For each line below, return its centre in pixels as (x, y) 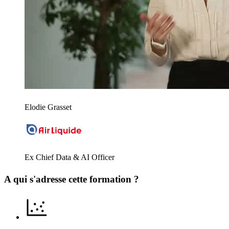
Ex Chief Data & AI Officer (70, 157)
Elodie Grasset (48, 107)
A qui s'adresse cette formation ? (72, 179)
